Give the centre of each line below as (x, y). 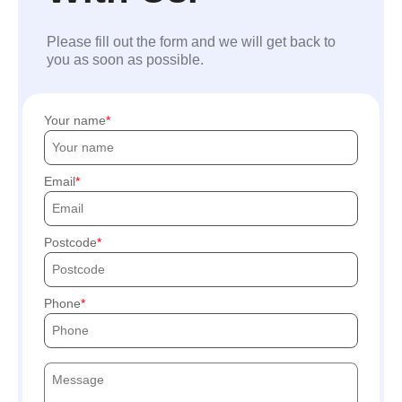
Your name (75, 120)
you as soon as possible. (125, 59)
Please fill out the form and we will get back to (191, 41)
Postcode (70, 242)
